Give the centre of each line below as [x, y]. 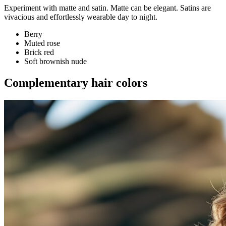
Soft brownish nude [55, 61]
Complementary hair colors [76, 82]
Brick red [39, 52]
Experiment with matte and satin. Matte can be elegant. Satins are [107, 8]
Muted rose [42, 43]
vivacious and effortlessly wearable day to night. [81, 17]
